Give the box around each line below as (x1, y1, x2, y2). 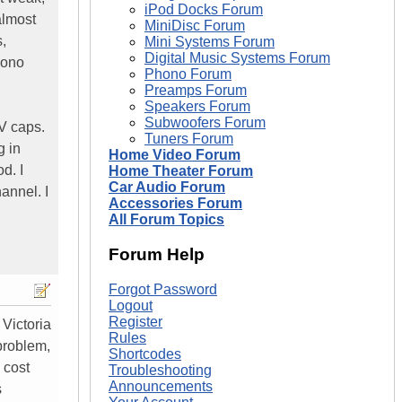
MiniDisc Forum (144, 18, 245, 34)
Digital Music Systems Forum (144, 50, 330, 66)
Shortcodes (109, 345, 181, 362)
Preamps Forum (144, 83, 247, 99)
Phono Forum (144, 66, 232, 83)
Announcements (109, 378, 213, 394)
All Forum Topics (109, 212, 224, 228)
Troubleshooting (109, 362, 212, 378)
